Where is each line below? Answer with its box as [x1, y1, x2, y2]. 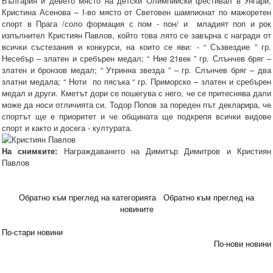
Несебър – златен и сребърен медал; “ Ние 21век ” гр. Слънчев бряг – [2, 52, 271, 65]
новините [119, 203, 154, 215]
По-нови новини [214, 238, 271, 250]
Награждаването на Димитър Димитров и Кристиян [57, 145, 272, 157]
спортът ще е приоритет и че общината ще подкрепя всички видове [2, 110, 271, 122]
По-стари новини [2, 226, 63, 238]
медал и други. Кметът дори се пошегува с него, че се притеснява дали [2, 87, 271, 99]
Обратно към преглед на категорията [19, 191, 156, 204]
